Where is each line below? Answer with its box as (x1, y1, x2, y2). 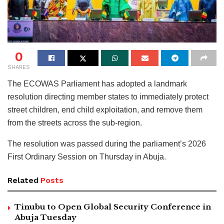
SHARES (7, 63, 30, 70)
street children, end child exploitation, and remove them (7, 105, 202, 114)
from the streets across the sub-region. (7, 118, 142, 127)
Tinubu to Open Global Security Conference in (14, 201, 211, 211)
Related (7, 175, 38, 185)
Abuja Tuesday (14, 212, 76, 222)
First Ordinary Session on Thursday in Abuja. (7, 152, 166, 161)
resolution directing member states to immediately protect (7, 92, 208, 101)
